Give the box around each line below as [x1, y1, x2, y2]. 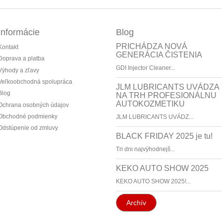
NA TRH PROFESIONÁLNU [116, 91, 217, 100]
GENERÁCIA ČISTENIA [116, 51, 202, 59]
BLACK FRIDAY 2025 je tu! [116, 132, 213, 141]
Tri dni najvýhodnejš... [116, 146, 175, 153]
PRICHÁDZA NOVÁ [116, 42, 187, 51]
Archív [126, 199, 146, 207]
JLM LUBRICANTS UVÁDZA [116, 83, 219, 92]
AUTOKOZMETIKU [116, 100, 185, 109]
